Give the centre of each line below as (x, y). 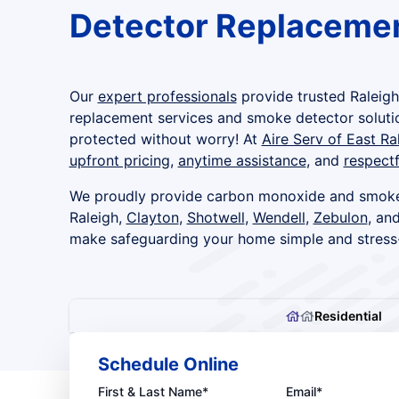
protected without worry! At (165, 139)
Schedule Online (168, 364)
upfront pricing (119, 160)
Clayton (152, 217)
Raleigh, (98, 217)
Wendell (279, 217)
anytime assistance (242, 160)
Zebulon (340, 217)
